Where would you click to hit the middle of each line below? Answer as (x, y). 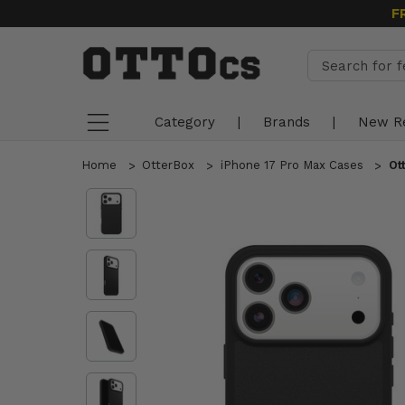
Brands (287, 122)
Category (185, 122)
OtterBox (169, 165)
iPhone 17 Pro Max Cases (292, 165)
